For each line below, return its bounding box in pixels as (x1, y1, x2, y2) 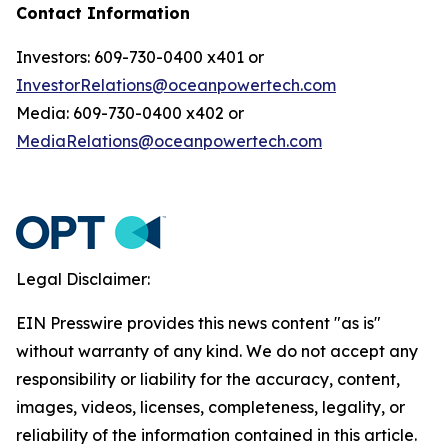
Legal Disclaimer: (16, 269, 150, 289)
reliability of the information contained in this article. (16, 425, 417, 445)
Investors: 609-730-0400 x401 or (16, 47, 264, 67)
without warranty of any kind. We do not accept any (16, 341, 418, 361)
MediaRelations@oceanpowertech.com (16, 131, 322, 151)
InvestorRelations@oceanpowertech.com (16, 75, 336, 95)
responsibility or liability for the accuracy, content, (16, 369, 400, 389)
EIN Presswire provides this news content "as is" (16, 313, 381, 333)
